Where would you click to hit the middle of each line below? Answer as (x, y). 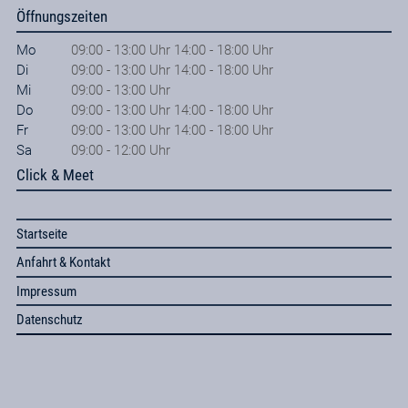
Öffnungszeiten (61, 17)
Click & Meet (55, 175)
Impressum (46, 291)
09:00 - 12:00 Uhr (120, 151)
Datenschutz (49, 320)
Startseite (41, 234)
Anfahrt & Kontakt (63, 263)
